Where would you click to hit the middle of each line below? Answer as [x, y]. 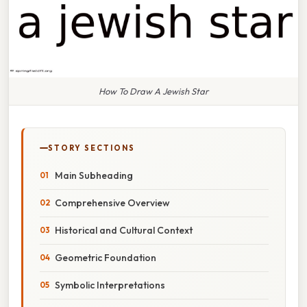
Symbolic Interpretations [110, 285]
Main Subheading [94, 175]
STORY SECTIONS [91, 148]
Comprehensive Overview [112, 202]
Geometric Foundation [106, 257]
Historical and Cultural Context [124, 230]
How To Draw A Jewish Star [153, 91]
